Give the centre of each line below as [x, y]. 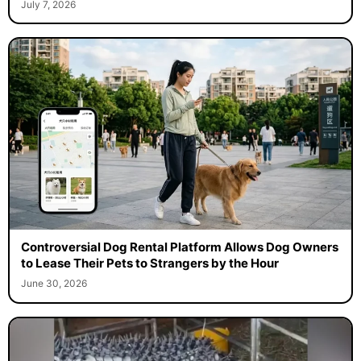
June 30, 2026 [54, 284]
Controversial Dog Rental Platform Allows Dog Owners [179, 247]
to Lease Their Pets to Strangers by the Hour [149, 263]
